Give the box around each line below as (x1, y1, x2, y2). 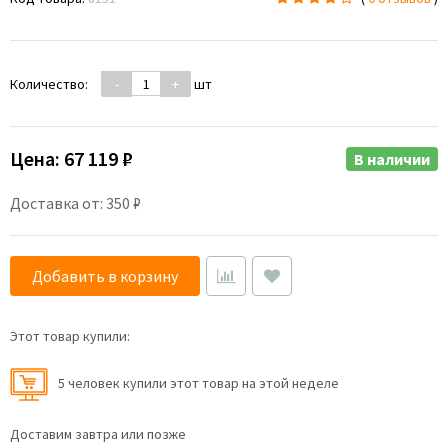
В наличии (354, 149, 430, 169)
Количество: (10, 75, 88, 93)
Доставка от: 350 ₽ (10, 193, 141, 213)
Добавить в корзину (32, 266, 178, 286)
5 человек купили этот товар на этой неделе (58, 374, 339, 393)
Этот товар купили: (10, 327, 130, 345)
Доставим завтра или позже (10, 425, 186, 443)
